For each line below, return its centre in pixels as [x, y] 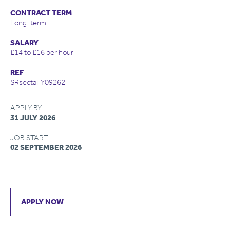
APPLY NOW [42, 202]
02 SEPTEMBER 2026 [46, 147]
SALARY [24, 43]
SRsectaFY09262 [38, 82]
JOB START [29, 138]
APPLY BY [26, 108]
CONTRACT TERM [41, 13]
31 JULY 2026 [33, 118]
